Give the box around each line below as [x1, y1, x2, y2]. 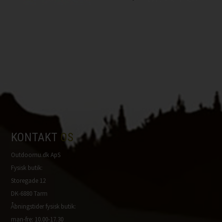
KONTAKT [11, 130, 61, 144]
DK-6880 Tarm [11, 189, 48, 198]
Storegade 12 [11, 176, 46, 185]
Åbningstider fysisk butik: [11, 202, 76, 211]
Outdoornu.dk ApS [11, 150, 61, 159]
